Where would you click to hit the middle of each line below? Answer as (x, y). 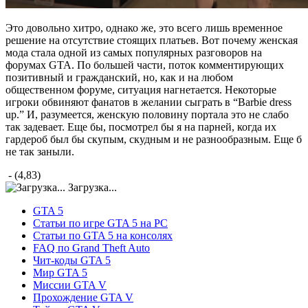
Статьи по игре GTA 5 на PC (100, 223)
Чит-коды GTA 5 (72, 260)
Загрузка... (91, 187)
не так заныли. (40, 151)
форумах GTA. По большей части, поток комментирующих (145, 65)
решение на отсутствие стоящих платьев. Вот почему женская (152, 40)
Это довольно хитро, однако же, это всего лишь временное (144, 27)
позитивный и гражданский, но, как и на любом (119, 77)
